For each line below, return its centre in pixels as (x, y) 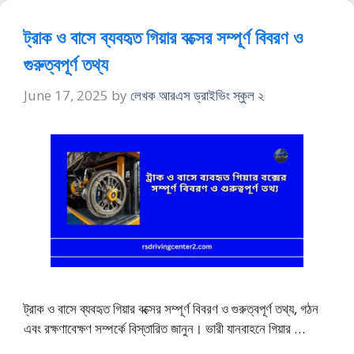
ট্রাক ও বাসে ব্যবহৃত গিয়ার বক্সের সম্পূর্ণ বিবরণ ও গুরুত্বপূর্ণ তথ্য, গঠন (171, 308)
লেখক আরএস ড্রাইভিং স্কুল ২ (197, 96)
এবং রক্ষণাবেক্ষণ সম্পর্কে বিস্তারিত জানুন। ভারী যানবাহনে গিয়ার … (164, 328)
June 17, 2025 (66, 96)
